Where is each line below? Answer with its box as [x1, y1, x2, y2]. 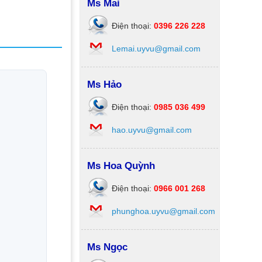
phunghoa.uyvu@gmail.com [112, 206, 215, 216]
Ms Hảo [87, 79, 122, 90]
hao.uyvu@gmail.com [112, 125, 192, 135]
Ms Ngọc [87, 242, 127, 253]
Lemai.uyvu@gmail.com [112, 44, 201, 53]
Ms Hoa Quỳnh [87, 160, 155, 171]
